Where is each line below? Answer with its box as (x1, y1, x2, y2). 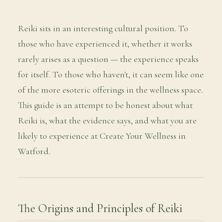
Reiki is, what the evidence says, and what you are (18, 115, 197, 126)
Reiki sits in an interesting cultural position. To (18, 23, 188, 34)
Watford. (18, 146, 51, 157)
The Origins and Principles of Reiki (18, 201, 182, 216)
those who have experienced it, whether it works (18, 38, 192, 50)
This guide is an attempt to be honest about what (18, 100, 193, 111)
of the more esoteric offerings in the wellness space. (18, 84, 203, 96)
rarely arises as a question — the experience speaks (18, 54, 199, 65)
